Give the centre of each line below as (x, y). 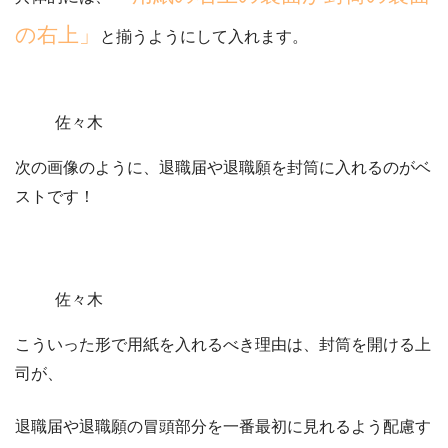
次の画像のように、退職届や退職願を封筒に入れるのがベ (223, 168)
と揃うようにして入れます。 (204, 37)
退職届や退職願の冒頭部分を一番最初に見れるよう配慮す (223, 427)
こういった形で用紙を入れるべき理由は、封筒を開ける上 (223, 345)
